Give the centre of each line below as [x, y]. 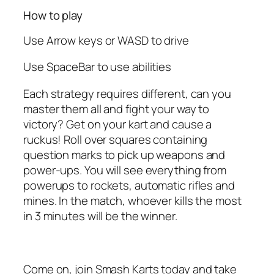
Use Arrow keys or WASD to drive [106, 40]
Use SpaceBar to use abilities [98, 67]
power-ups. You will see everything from [125, 170]
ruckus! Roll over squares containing [116, 139]
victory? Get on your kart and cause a [118, 124]
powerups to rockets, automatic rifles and [129, 185]
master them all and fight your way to [117, 109]
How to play [53, 16]
